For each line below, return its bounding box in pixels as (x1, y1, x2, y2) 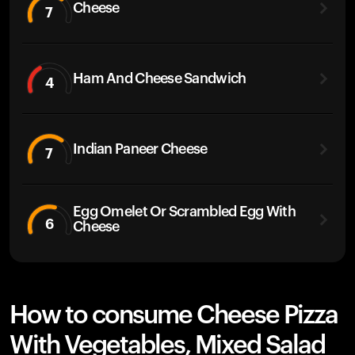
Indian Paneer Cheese (73, 141, 208, 156)
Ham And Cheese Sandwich (73, 71, 246, 86)
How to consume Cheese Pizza (10, 303, 338, 328)
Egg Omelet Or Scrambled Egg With (73, 204, 296, 219)
